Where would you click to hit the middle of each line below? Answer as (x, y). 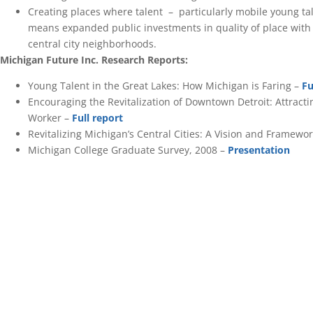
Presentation (259, 150)
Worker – (50, 118)
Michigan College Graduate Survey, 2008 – (128, 150)
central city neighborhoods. (92, 43)
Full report (97, 118)
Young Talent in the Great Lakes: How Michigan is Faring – (165, 86)
